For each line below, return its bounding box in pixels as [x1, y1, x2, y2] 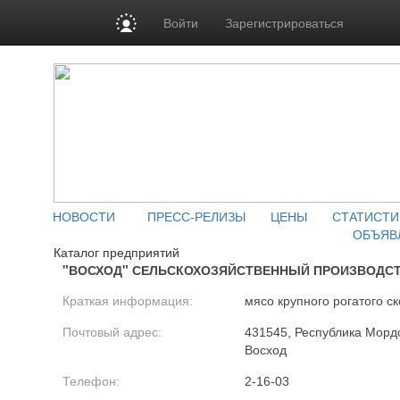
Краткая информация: [62, 294, 193, 308]
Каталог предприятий [54, 243, 179, 261]
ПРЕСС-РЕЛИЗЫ [147, 207, 246, 225]
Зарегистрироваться [225, 13, 345, 31]
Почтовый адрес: [62, 325, 162, 339]
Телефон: [62, 374, 120, 388]
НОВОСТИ [53, 207, 115, 225]
